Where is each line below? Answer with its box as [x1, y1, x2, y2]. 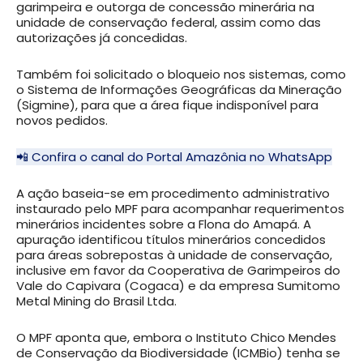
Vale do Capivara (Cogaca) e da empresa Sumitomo [16, 277, 340, 295]
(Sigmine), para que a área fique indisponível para [16, 96, 318, 114]
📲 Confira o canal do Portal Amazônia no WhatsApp [16, 148, 332, 166]
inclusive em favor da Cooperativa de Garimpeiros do [16, 262, 340, 280]
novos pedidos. [16, 112, 108, 130]
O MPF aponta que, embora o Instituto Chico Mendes [16, 329, 336, 347]
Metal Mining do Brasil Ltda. [16, 293, 177, 310]
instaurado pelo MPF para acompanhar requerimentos [16, 200, 344, 218]
